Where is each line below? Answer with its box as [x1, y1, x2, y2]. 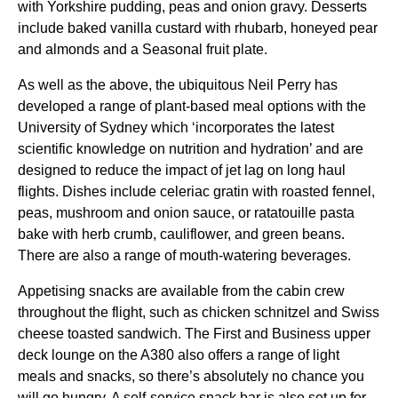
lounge [52, 347, 95, 362]
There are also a [18, 248, 124, 263]
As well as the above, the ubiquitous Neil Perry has [18, 77, 338, 92]
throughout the [18, 305, 112, 320]
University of [18, 120, 99, 135]
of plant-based [136, 99, 233, 114]
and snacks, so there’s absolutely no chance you [56, 369, 364, 384]
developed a [18, 99, 99, 114]
